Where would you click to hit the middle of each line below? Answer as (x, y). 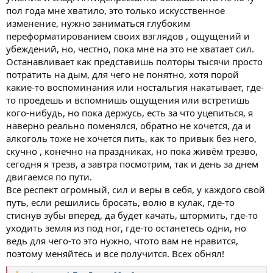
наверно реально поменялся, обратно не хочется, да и (129, 125)
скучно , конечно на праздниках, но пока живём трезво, (132, 151)
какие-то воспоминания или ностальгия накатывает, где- (135, 87)
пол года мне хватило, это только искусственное (115, 10)
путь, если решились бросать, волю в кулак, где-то (120, 202)
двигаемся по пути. (49, 176)
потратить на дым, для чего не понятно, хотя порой (122, 74)
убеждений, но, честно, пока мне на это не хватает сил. (130, 48)
